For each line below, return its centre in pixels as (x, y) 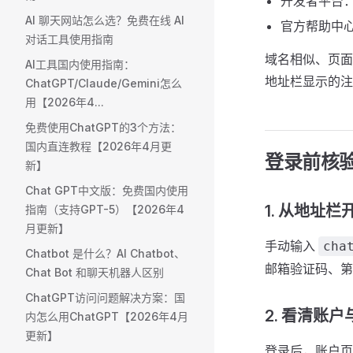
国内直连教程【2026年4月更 (98, 146)
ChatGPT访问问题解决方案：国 (105, 297)
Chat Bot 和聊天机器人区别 (95, 272)
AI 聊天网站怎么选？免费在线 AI (105, 20)
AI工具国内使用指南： (80, 64)
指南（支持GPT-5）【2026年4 (105, 209)
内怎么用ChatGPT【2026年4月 (107, 316)
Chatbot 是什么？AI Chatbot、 (105, 253)
